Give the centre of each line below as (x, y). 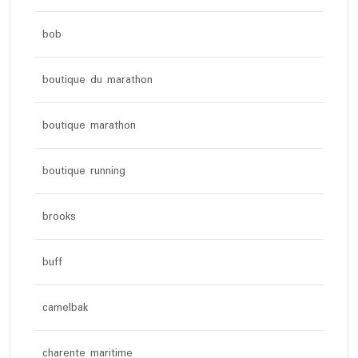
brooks (59, 217)
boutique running (84, 171)
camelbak (65, 308)
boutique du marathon (97, 80)
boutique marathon (89, 125)
